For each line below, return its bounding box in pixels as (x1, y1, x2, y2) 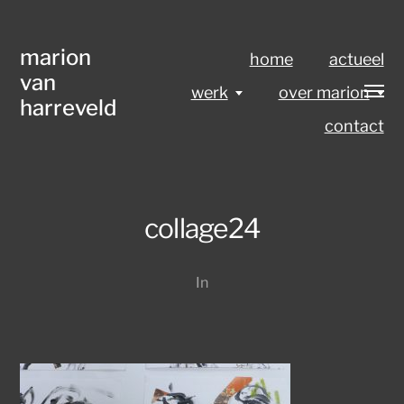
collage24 (143, 212, 261, 244)
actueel (328, 50, 384, 69)
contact (324, 116, 384, 135)
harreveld (20, 95, 117, 121)
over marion (278, 83, 370, 102)
